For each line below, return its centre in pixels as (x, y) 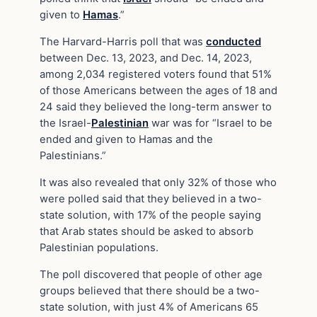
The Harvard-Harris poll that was (123, 42)
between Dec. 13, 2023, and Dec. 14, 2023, (146, 58)
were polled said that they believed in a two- (151, 198)
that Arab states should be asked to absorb (146, 231)
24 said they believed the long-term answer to (156, 107)
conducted (234, 42)
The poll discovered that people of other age (151, 274)
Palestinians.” (73, 156)
